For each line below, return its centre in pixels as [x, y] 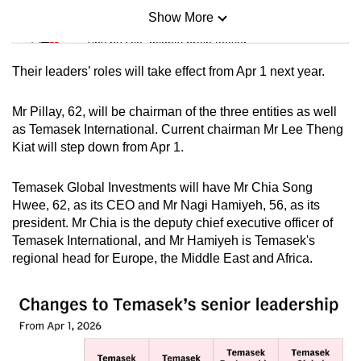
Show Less [180, 231]
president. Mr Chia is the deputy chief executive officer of [172, 222]
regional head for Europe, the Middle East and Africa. [162, 258]
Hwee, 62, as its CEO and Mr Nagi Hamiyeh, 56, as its [166, 205]
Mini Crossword [133, 88]
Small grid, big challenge [148, 108]
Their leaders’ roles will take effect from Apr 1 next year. [168, 71]
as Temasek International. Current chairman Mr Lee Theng [178, 129]
